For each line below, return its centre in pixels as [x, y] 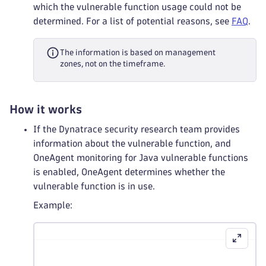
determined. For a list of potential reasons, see [132, 21]
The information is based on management [138, 53]
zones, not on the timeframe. [113, 64]
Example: [53, 205]
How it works [46, 109]
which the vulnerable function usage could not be [137, 7]
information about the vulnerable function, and [132, 143]
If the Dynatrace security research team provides [137, 129]
